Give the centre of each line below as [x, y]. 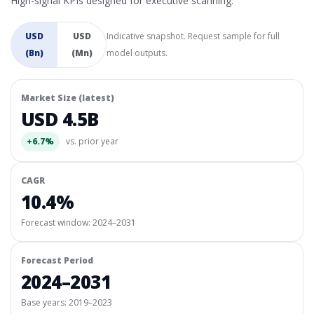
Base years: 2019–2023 [67, 302]
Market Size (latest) [68, 98]
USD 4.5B [60, 119]
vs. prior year [91, 141]
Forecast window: [57, 223]
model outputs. [137, 53]
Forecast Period [57, 260]
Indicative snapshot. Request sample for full [193, 36]
